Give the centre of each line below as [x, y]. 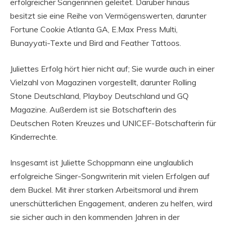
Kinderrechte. [34, 137]
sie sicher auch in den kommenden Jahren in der [95, 217]
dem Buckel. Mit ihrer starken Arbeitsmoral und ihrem [104, 190]
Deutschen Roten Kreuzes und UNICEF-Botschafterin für [113, 123]
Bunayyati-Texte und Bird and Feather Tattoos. [96, 43]
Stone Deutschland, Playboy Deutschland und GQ [99, 96]
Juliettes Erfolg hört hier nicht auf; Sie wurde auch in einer [112, 69]
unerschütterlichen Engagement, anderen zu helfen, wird [111, 204]
